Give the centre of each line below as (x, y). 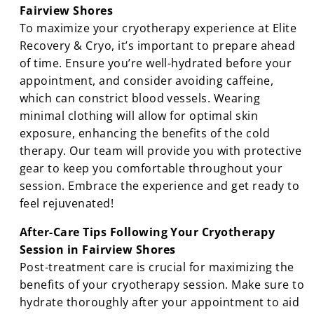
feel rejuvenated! (67, 203)
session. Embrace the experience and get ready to (160, 185)
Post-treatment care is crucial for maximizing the (157, 267)
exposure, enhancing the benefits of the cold (145, 133)
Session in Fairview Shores (98, 249)
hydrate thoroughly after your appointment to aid (160, 302)
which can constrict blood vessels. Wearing (140, 98)
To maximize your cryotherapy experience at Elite (158, 28)
